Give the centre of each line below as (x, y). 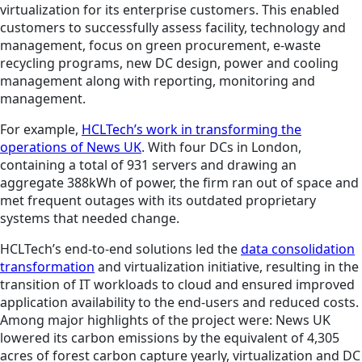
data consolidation (298, 249)
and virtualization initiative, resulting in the (227, 267)
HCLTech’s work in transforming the (192, 130)
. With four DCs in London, (221, 147)
